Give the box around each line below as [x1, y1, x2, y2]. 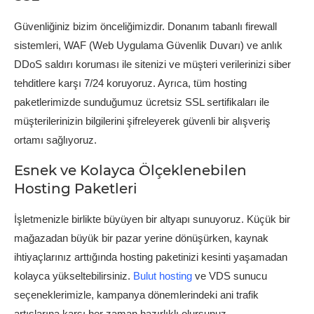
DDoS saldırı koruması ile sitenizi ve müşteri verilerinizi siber [14, 57, 291, 70]
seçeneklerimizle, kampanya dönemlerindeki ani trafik [14, 288, 259, 301]
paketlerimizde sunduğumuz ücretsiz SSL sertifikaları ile [14, 95, 269, 108]
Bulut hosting [133, 269, 192, 282]
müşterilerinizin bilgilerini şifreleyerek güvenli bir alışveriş [14, 114, 271, 127]
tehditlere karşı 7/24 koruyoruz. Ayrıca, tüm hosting [14, 76, 247, 89]
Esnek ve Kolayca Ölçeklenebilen [14, 161, 247, 179]
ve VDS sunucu [192, 269, 267, 282]
